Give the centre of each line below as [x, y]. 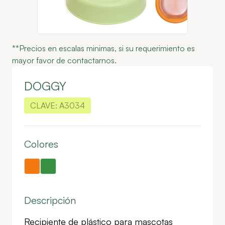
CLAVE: [44, 105]
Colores [41, 144]
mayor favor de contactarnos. [64, 60]
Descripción [50, 200]
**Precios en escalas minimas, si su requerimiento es [103, 48]
